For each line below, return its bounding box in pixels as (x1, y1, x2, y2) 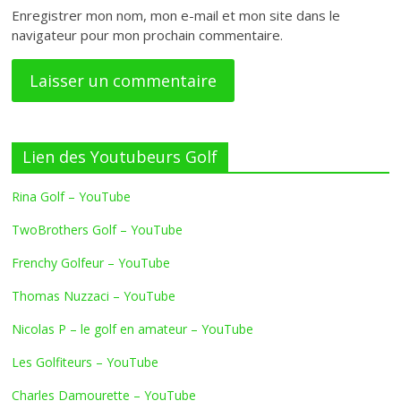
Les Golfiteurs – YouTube (12, 353, 159, 371)
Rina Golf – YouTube (12, 187, 132, 205)
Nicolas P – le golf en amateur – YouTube (12, 320, 254, 337)
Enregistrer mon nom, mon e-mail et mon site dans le (12, 5, 341, 24)
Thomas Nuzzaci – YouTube (12, 286, 176, 304)
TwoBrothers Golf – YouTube (12, 220, 183, 238)
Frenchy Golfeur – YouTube (12, 253, 171, 271)
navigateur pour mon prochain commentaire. (12, 25, 284, 44)
